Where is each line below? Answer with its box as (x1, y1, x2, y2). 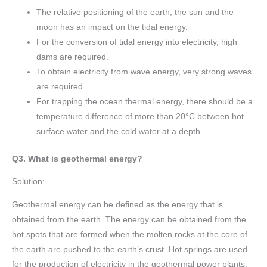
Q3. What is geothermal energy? (12, 154, 142, 163)
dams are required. (36, 52, 109, 61)
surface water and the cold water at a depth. (36, 127, 203, 136)
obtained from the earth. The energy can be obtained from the (12, 215, 246, 224)
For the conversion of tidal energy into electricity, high (36, 38, 238, 46)
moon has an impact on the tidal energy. (36, 23, 188, 32)
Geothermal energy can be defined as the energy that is (12, 200, 223, 209)
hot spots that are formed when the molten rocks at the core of (12, 229, 247, 239)
